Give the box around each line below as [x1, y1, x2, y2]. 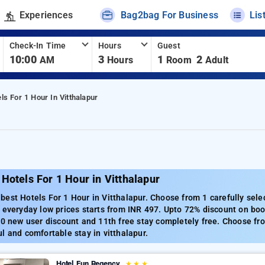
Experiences [19, 9, 73, 21]
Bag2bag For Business [121, 9, 219, 21]
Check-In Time [9, 41, 66, 51]
